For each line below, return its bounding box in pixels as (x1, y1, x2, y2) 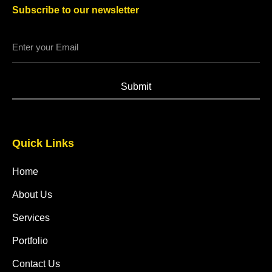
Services (12, 212, 50, 223)
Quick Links (12, 137, 74, 150)
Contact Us (12, 259, 60, 270)
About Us (12, 189, 52, 200)
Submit (121, 81, 151, 92)
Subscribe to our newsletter (12, 5, 139, 16)
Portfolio (12, 236, 48, 246)
